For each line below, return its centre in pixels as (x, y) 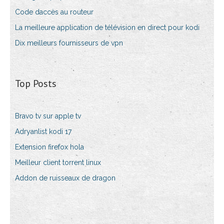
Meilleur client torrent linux (58, 163)
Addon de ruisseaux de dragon (65, 178)
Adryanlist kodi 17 (43, 132)
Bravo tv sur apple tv (48, 116)
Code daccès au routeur (54, 12)
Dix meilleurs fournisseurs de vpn (69, 43)
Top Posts (36, 84)
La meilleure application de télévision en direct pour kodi (107, 28)
